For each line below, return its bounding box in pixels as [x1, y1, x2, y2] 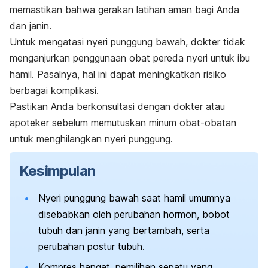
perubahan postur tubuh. [38, 240, 145, 253]
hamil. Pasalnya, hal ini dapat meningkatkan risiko [10, 68, 226, 81]
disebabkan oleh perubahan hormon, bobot [38, 208, 230, 221]
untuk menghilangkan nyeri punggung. [10, 133, 173, 145]
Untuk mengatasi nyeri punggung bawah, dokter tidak [10, 36, 245, 48]
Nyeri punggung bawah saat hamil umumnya [38, 192, 230, 205]
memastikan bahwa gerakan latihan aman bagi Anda [10, 4, 239, 16]
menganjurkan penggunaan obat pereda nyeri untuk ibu [10, 52, 250, 65]
